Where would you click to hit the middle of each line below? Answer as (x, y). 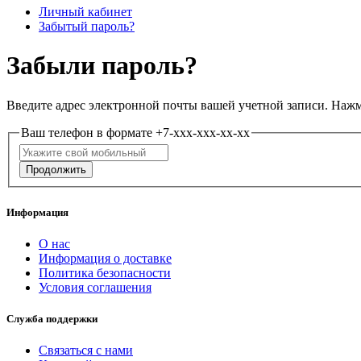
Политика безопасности (105, 272)
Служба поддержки (52, 318)
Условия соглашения (95, 287)
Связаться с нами (86, 351)
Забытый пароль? (87, 26)
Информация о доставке (105, 258)
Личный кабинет (85, 12)
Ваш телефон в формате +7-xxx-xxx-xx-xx (135, 132)
